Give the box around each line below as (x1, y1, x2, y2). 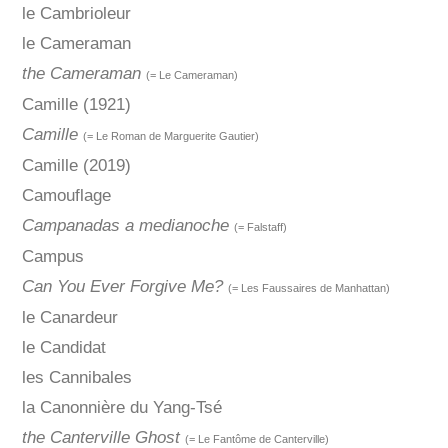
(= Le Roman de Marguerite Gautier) (82, 130, 259, 143)
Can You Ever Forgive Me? (21, 277, 223, 297)
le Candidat (21, 338, 106, 358)
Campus (21, 247, 84, 267)
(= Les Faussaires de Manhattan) (227, 282, 390, 295)
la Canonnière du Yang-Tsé (21, 398, 222, 418)
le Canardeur (21, 308, 118, 328)
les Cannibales (21, 368, 132, 388)
